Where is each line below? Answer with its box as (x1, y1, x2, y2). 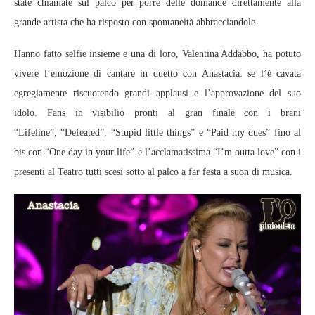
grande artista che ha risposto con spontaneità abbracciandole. (14, 17, 258, 27)
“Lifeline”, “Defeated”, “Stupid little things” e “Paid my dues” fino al (14, 127, 301, 138)
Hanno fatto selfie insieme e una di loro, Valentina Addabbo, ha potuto (14, 49, 301, 59)
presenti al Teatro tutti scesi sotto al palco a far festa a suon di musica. (14, 167, 292, 177)
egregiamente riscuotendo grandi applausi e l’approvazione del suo (14, 88, 301, 98)
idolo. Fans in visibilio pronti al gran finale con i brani (14, 108, 301, 118)
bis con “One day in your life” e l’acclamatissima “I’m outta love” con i (14, 147, 301, 157)
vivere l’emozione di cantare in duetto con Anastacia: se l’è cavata (14, 68, 301, 79)
